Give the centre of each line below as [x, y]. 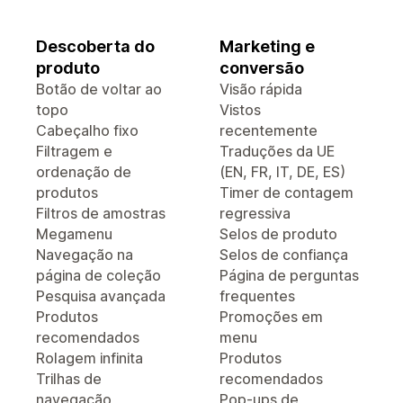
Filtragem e [74, 151]
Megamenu [74, 234]
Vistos [240, 110]
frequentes [257, 296]
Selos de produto [278, 234]
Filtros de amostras [101, 213]
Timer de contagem [287, 193]
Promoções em [271, 317]
